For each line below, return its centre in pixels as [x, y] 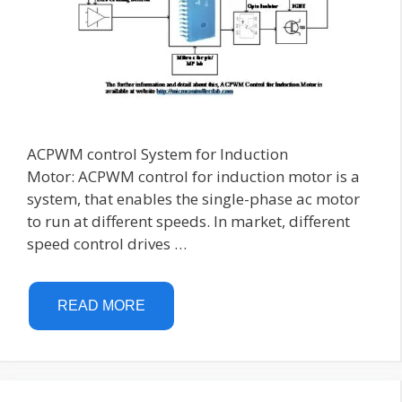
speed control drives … [107, 244]
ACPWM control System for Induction [157, 154]
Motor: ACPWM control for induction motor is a [193, 177]
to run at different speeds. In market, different [188, 222]
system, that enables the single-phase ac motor [193, 199]
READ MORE [101, 305]
